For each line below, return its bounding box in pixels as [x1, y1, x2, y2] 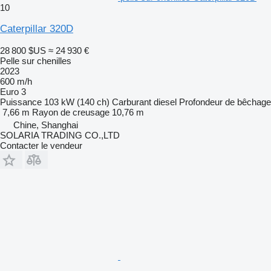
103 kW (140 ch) [44, 96, 109, 107]
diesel [154, 96, 177, 107]
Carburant [112, 96, 151, 107]
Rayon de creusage [32, 106, 109, 117]
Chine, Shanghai [13, 119, 78, 130]
